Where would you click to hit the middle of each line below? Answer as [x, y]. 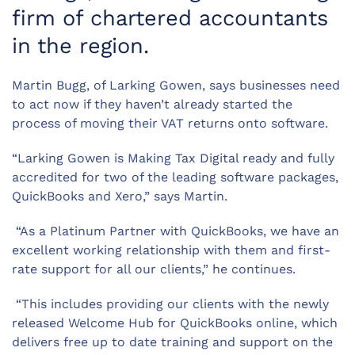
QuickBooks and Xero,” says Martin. [120, 196]
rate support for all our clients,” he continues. [154, 269]
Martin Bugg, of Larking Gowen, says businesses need [176, 85]
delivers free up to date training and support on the [172, 342]
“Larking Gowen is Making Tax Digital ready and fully [173, 158]
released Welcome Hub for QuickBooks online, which [175, 323]
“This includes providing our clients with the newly [170, 304]
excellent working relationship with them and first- [171, 250]
